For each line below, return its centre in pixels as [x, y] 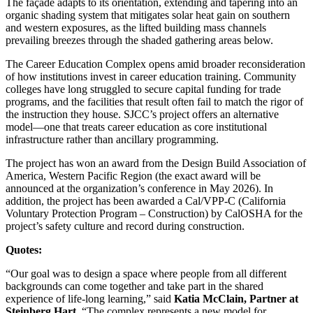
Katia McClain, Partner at [236, 299]
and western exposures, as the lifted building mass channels [136, 28]
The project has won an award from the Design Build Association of [156, 163]
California [264, 201]
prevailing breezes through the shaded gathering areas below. [139, 41]
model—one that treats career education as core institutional [136, 127]
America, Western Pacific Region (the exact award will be [133, 176]
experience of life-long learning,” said [90, 299]
